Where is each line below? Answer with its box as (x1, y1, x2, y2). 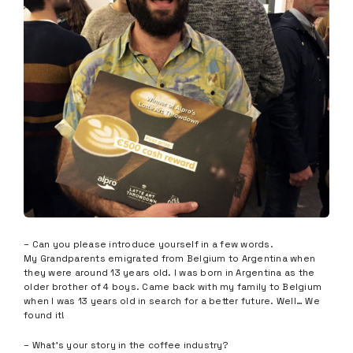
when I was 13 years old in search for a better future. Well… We (24, 295, 320, 307)
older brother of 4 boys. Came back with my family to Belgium (24, 281, 321, 292)
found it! (24, 310, 65, 321)
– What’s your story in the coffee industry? (24, 340, 228, 351)
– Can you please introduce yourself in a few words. (24, 239, 273, 250)
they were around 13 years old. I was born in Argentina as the (24, 267, 315, 278)
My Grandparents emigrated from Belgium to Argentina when (24, 253, 315, 264)
